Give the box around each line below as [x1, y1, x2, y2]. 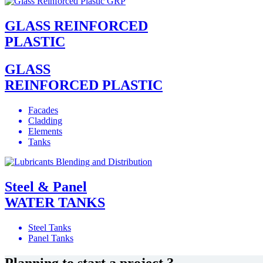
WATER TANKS [5, 194, 105, 210]
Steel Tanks [28, 222, 71, 232]
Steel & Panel [5, 178, 87, 194]
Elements [28, 126, 62, 136]
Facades [28, 105, 58, 115]
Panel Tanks [28, 232, 73, 243]
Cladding [28, 116, 62, 126]
